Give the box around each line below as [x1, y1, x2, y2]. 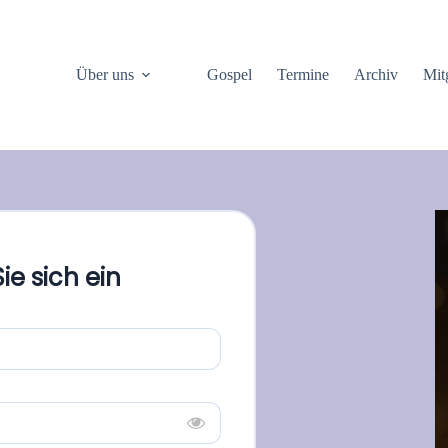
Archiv [354, 66, 399, 83]
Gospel [207, 66, 253, 83]
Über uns [76, 66, 135, 83]
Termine [277, 66, 330, 83]
